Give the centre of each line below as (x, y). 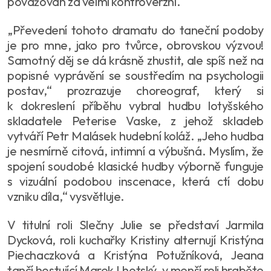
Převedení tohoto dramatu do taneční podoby (138, 30)
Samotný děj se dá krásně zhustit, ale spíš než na (135, 60)
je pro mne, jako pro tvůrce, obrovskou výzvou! (135, 45)
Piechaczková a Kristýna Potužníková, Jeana (135, 255)
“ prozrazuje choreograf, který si (155, 90)
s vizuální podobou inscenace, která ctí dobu (135, 181)
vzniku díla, (35, 196)
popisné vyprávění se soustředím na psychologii (135, 75)
